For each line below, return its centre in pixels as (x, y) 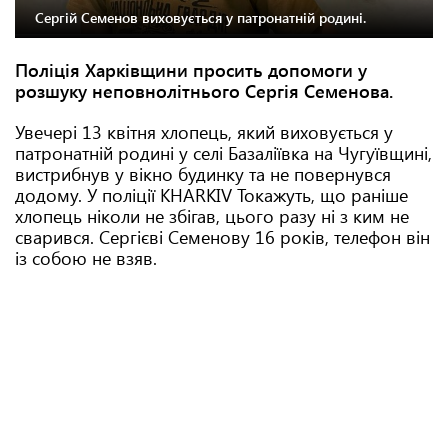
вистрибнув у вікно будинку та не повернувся (203, 174)
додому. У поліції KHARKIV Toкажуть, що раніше (211, 195)
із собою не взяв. (86, 258)
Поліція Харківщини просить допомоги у (191, 70)
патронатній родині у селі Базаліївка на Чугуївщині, (223, 153)
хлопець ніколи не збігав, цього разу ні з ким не (212, 216)
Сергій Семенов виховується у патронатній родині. (200, 18)
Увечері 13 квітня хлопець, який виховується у (204, 132)
